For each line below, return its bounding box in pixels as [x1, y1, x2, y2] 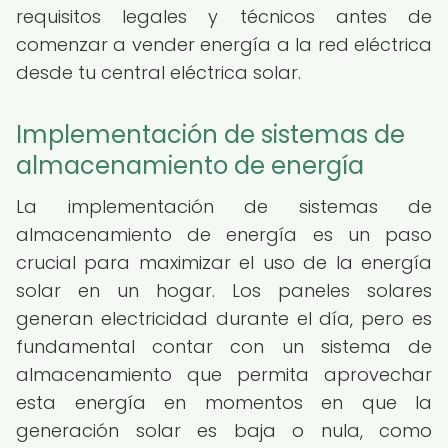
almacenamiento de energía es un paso [16, 222, 432, 247]
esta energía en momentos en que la [16, 390, 432, 415]
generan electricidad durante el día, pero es [16, 306, 432, 331]
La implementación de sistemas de [16, 194, 432, 219]
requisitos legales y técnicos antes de [16, 4, 432, 29]
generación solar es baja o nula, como [16, 418, 432, 443]
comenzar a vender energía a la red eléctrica [16, 32, 432, 57]
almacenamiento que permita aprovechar [16, 362, 432, 387]
